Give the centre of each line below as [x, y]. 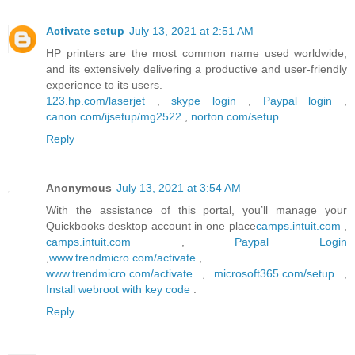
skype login [204, 100]
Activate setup [85, 31]
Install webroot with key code [118, 289]
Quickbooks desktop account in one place [151, 225]
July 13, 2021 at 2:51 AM [191, 31]
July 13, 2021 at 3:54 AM [179, 187]
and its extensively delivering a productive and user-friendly [197, 69]
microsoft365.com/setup [275, 273]
